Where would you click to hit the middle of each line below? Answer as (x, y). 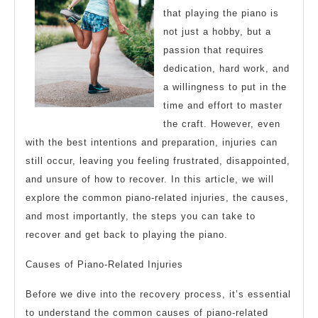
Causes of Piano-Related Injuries (104, 265)
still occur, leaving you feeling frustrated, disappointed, (158, 161)
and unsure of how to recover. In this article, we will (150, 180)
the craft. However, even (222, 124)
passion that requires (214, 50)
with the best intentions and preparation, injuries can (152, 143)
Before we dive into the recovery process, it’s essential (158, 295)
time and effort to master (223, 106)
